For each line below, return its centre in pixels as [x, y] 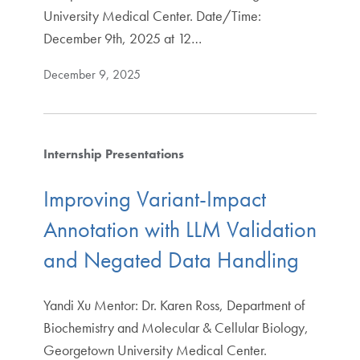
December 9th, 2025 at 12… [122, 39]
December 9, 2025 [92, 75]
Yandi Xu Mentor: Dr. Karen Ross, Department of [174, 305]
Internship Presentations [113, 154]
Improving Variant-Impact [154, 198]
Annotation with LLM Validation [180, 229]
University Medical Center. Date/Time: [152, 16]
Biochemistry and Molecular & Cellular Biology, [176, 327]
